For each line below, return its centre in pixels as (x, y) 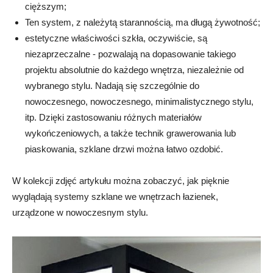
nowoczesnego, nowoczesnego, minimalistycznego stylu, (139, 102)
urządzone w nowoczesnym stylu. (80, 213)
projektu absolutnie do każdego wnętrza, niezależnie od (134, 70)
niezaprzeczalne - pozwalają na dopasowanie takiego (130, 54)
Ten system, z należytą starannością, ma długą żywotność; (143, 23)
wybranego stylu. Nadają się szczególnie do (112, 86)
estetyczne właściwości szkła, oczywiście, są (116, 38)
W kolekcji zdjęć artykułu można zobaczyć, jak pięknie (121, 181)
